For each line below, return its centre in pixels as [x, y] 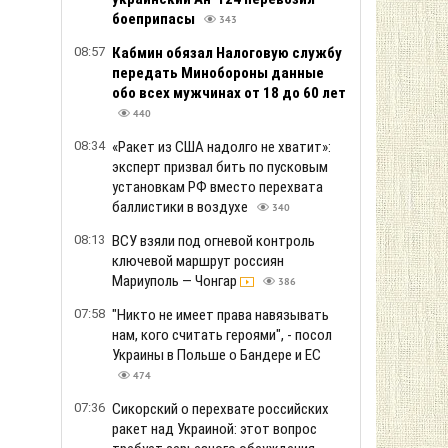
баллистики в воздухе [181, 207]
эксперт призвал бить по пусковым [220, 167]
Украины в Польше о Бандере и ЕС [216, 355]
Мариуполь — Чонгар [176, 281]
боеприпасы [155, 19]
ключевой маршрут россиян [198, 261]
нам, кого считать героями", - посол [222, 335]
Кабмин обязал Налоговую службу [227, 53]
